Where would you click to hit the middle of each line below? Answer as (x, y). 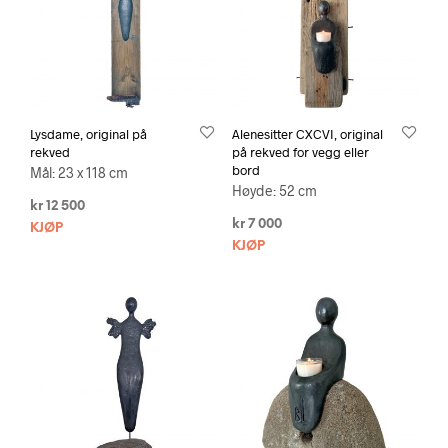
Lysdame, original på (88, 134)
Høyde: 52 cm (274, 191)
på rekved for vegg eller (300, 152)
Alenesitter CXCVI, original (307, 134)
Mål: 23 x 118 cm (79, 173)
